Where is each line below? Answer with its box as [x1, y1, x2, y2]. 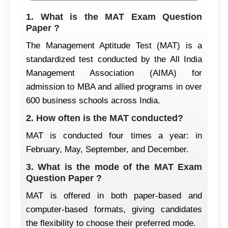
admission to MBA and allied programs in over [26, 81, 202, 92]
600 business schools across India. [26, 95, 160, 105]
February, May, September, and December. [26, 144, 189, 154]
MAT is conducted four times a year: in [26, 130, 202, 140]
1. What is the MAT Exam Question [26, 11, 202, 22]
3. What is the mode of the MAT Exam [26, 161, 202, 172]
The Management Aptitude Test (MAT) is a [26, 40, 202, 50]
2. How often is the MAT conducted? [26, 112, 183, 123]
